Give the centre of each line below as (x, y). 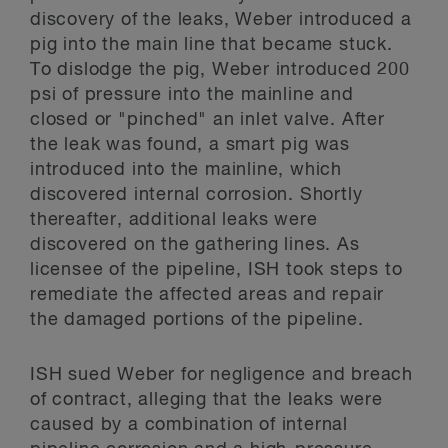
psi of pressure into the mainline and (192, 95)
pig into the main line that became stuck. (211, 45)
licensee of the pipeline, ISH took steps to (216, 270)
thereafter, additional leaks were (174, 220)
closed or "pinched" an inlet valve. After (207, 120)
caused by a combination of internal (189, 425)
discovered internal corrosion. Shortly (196, 195)
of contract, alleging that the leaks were (206, 400)
